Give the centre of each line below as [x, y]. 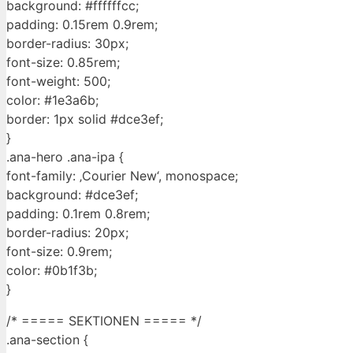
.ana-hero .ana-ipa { [65, 157]
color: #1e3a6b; [52, 100]
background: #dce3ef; [72, 195]
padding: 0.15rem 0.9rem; [82, 25]
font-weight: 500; [58, 82]
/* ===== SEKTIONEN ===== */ [104, 321]
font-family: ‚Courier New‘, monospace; [122, 176]
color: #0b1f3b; [52, 271]
